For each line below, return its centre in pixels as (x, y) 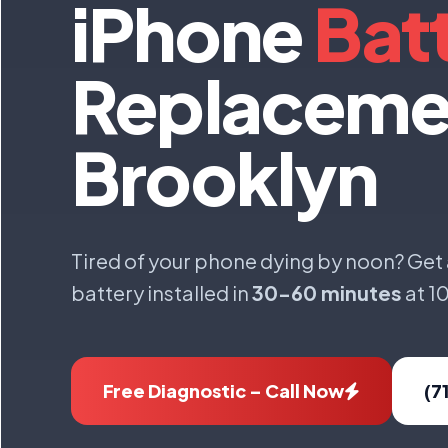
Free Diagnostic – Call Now (223, 390)
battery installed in (161, 292)
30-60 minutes (327, 292)
